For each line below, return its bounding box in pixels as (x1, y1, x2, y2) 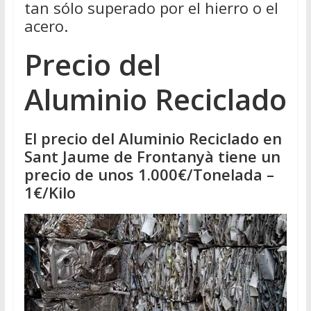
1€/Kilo (24, 182, 76, 203)
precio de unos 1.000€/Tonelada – (24, 164, 274, 185)
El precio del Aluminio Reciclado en (24, 128, 282, 149)
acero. (24, 15, 68, 37)
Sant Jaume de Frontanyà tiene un (24, 146, 280, 167)
